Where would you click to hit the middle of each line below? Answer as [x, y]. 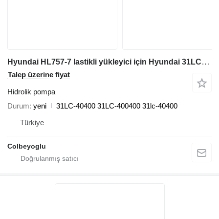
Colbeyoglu [27, 146]
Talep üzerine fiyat [39, 74]
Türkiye [32, 122]
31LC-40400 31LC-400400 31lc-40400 [117, 106]
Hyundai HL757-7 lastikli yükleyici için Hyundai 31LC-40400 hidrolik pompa [206, 62]
